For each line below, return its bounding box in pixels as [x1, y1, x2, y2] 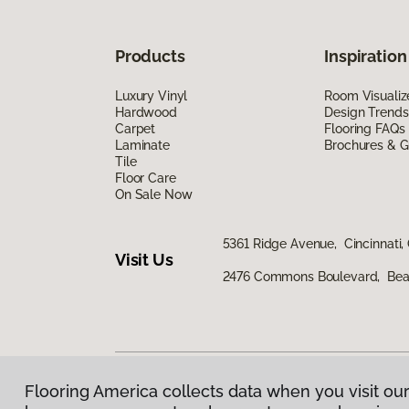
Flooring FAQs [324, 121, 405, 136]
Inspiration [324, 46, 407, 66]
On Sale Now [115, 186, 193, 202]
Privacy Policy [115, 392, 199, 407]
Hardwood [115, 104, 177, 120]
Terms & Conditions [200, 392, 315, 407]
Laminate [115, 137, 170, 152]
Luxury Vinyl [115, 88, 188, 103]
